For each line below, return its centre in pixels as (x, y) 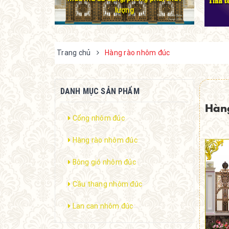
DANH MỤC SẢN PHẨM (100, 91)
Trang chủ (75, 53)
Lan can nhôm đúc (103, 206)
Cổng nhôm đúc (98, 118)
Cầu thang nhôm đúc (107, 184)
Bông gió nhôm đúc (104, 162)
